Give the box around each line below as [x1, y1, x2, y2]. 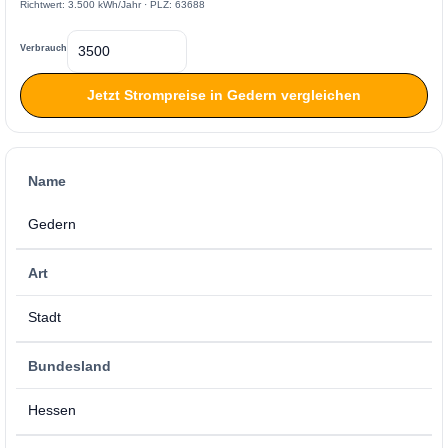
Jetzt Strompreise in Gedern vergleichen [87, 86, 361, 103]
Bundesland [28, 357, 111, 374]
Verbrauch [20, 43, 67, 54]
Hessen [28, 401, 76, 418]
